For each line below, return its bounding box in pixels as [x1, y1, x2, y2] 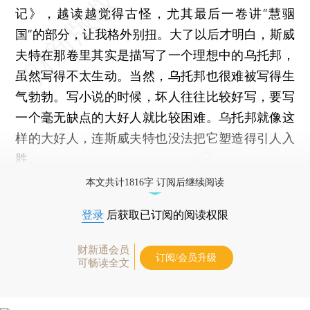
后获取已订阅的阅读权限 [104, 208, 228, 221]
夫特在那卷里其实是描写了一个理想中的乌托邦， [15, 47, 295, 62]
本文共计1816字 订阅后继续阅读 [86, 176, 224, 188]
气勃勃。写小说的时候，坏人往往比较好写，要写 [15, 89, 295, 104]
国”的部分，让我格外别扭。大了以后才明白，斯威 [15, 26, 295, 42]
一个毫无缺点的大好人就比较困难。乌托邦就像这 [15, 109, 295, 125]
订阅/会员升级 [156, 252, 217, 263]
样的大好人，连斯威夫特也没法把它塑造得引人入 [15, 130, 295, 145]
